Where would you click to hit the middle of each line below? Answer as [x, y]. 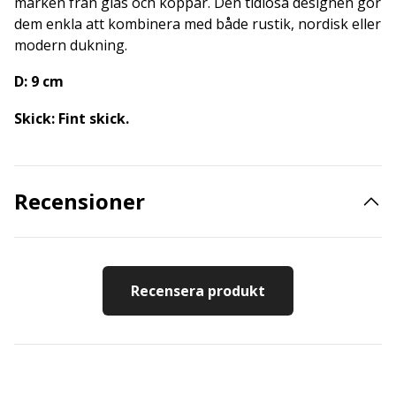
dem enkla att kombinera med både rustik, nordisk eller [198, 24]
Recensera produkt [198, 291]
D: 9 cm [39, 81]
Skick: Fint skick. [72, 118]
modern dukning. [71, 45]
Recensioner [80, 201]
